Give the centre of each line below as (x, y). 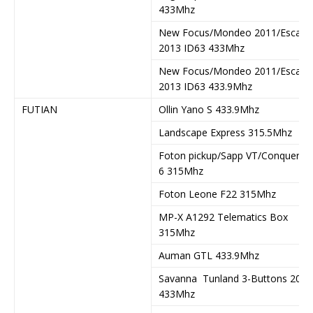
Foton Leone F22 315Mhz (217, 194)
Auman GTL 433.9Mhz (209, 255)
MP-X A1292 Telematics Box (223, 217)
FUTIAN (39, 109)
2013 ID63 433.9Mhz (205, 86)
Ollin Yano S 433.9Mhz (209, 109)
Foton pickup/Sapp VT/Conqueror (234, 155)
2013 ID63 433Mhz (202, 48)
